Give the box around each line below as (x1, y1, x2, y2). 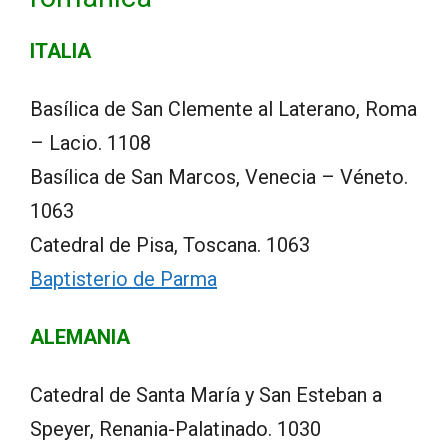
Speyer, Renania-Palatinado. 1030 (30, 416, 321, 441)
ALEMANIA (30, 324, 130, 349)
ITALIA (30, 38, 91, 63)
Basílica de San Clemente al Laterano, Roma (30, 96, 417, 121)
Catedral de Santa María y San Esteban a (30, 382, 382, 407)
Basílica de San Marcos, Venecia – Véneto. (30, 164, 408, 189)
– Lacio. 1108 (30, 130, 151, 155)
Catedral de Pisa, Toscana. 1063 (30, 232, 310, 257)
